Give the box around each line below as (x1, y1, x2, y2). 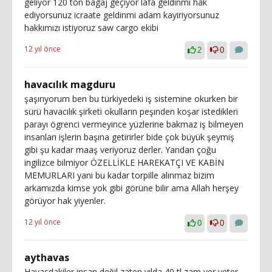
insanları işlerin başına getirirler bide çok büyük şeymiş (24, 131, 234, 143)
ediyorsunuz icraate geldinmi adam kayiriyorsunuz (24, 9, 219, 21)
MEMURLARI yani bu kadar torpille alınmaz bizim (24, 169, 214, 181)
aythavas (24, 251, 69, 264)
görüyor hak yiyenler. (24, 195, 106, 206)
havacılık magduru (24, 78, 115, 91)
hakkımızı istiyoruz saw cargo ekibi (24, 22, 158, 33)
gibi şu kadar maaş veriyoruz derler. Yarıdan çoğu (24, 144, 216, 155)
